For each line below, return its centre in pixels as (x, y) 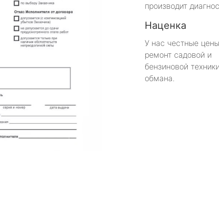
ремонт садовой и (178, 55)
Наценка (165, 25)
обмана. (160, 78)
